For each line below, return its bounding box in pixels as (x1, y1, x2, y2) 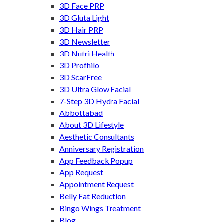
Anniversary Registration (59, 143, 144, 153)
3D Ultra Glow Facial (59, 84, 131, 94)
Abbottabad (59, 108, 103, 117)
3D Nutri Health (59, 48, 114, 58)
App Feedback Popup (59, 155, 133, 165)
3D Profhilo (59, 60, 99, 70)
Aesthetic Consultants (59, 131, 134, 141)
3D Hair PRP (59, 24, 103, 34)
